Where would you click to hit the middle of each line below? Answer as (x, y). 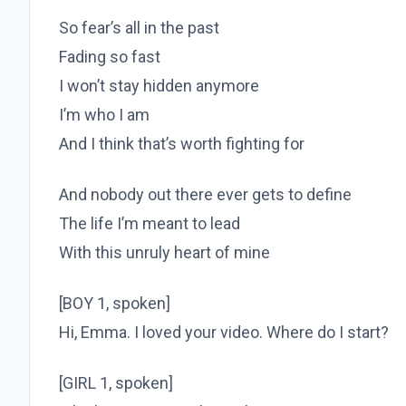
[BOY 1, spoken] (115, 304)
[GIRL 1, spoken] (116, 383)
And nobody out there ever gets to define (205, 195)
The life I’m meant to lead (150, 224)
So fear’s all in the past (139, 28)
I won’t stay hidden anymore (159, 86)
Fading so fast (110, 57)
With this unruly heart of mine (164, 253)
